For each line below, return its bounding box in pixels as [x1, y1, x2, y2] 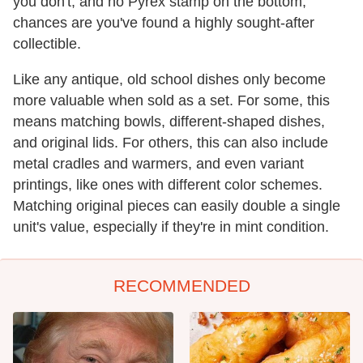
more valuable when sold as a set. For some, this [13, 92, 330, 109]
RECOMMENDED [113, 276, 250, 296]
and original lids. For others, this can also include [13, 135, 328, 152]
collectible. [13, 36, 81, 53]
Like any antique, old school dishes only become [13, 71, 326, 88]
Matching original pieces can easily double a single [13, 198, 340, 215]
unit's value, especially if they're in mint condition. [13, 219, 329, 236]
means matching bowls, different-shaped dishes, [13, 113, 325, 130]
